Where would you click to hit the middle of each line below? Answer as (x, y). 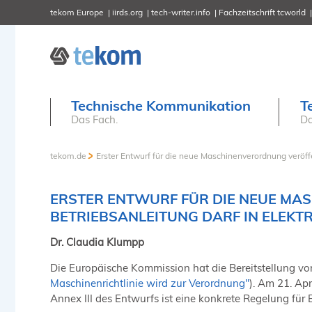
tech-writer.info (181, 12)
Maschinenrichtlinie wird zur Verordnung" (150, 283)
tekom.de (68, 156)
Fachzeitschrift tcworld (262, 12)
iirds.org (127, 12)
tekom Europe (77, 12)
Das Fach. (94, 119)
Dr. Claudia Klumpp (97, 242)
